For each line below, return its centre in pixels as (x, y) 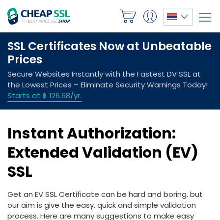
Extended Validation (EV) (103, 153)
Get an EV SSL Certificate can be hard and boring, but (105, 194)
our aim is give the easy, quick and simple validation (102, 205)
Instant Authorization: (92, 134)
